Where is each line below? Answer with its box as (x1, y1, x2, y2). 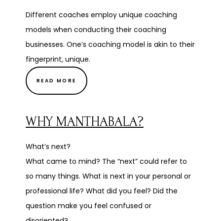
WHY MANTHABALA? (26, 114, 144, 130)
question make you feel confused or (26, 201, 151, 211)
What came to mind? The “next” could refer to (26, 156, 187, 167)
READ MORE (37, 77, 76, 85)
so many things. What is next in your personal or (26, 171, 191, 182)
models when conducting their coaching (26, 25, 166, 35)
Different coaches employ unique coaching (26, 10, 177, 20)
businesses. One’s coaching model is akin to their (26, 39, 195, 50)
